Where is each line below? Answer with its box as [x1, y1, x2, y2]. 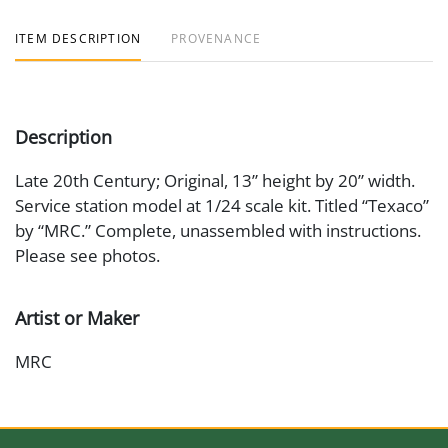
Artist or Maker [15, 306, 139, 330]
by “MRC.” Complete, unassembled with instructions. [15, 219, 421, 242]
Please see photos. [15, 244, 160, 267]
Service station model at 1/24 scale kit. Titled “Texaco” [15, 194, 429, 217]
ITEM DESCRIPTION [15, 30, 142, 47]
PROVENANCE [171, 30, 262, 47]
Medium [15, 412, 85, 436]
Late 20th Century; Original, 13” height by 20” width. [15, 169, 415, 192]
